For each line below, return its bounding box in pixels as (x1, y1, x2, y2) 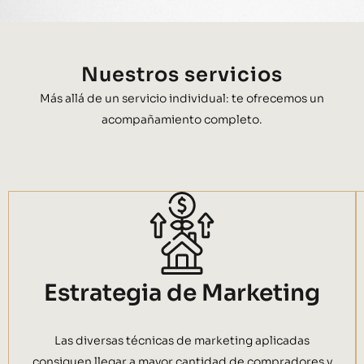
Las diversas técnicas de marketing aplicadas (54, 332, 310, 348)
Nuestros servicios (81, 63, 283, 88)
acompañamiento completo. (102, 112, 262, 128)
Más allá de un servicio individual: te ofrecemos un (40, 91, 324, 106)
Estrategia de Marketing (44, 278, 320, 307)
